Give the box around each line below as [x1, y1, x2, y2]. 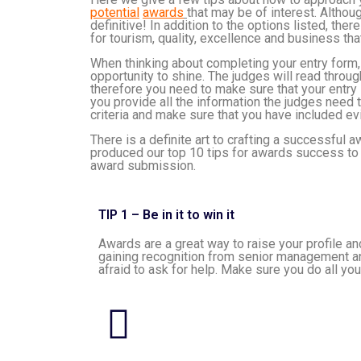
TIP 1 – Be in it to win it [98, 207, 234, 222]
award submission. [90, 158, 196, 173]
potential [90, 5, 139, 20]
